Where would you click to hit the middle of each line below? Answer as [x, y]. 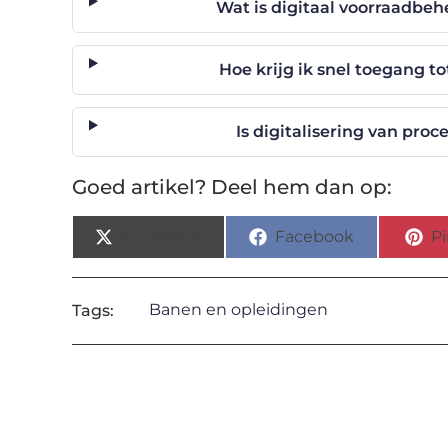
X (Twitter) [162, 236]
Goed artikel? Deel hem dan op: [232, 186]
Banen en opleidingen [238, 309]
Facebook [315, 236]
